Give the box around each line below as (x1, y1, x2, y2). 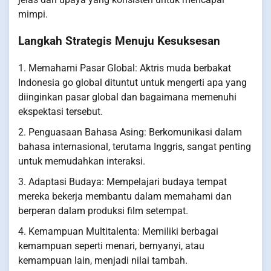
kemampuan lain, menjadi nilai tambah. (18, 255, 188, 267)
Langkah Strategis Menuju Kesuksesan (18, 34, 220, 48)
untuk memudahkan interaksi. (18, 155, 145, 168)
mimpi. (18, 8, 48, 20)
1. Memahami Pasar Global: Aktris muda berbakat (18, 62, 231, 74)
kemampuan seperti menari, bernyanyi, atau (18, 240, 204, 252)
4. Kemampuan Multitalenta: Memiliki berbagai (18, 226, 218, 238)
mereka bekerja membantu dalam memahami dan (18, 191, 232, 203)
